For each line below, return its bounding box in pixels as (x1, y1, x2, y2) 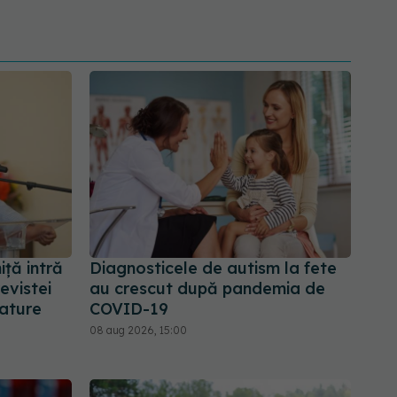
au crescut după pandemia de (90, 278, 325, 300)
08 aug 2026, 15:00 (90, 323, 187, 338)
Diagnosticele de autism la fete (90, 258, 337, 279)
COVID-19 (90, 299, 168, 320)
